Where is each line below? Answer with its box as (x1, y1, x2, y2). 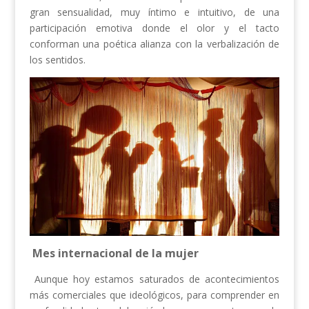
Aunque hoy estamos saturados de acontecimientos (29, 272, 280, 286)
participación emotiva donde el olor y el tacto (29, 21, 280, 35)
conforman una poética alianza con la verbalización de (29, 37, 280, 51)
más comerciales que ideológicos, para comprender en (29, 288, 280, 302)
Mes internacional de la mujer (32, 246, 199, 261)
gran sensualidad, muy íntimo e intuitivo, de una (29, 6, 280, 19)
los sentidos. (29, 53, 86, 67)
